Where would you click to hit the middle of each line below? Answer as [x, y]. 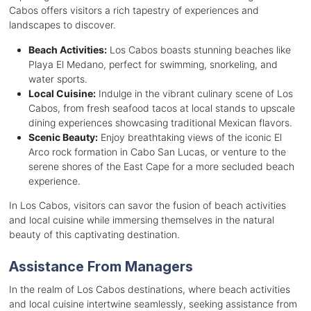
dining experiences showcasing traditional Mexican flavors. [160, 123]
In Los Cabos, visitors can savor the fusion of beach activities [147, 205]
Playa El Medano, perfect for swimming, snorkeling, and [153, 65]
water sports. [58, 79]
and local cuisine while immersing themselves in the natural [141, 220]
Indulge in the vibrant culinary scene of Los [194, 94]
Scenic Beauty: [63, 137]
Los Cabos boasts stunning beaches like [199, 50]
